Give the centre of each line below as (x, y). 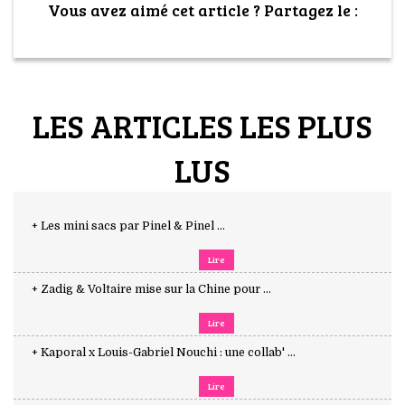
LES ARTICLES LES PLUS (202, 126)
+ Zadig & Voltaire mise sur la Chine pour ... (151, 290)
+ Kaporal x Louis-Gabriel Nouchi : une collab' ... (164, 353)
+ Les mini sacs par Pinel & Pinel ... (128, 226)
